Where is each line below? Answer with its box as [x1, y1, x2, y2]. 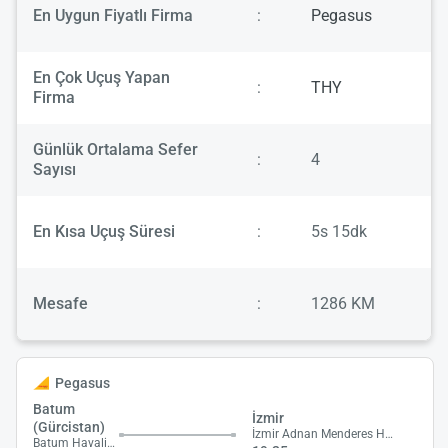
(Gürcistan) [33, 419, 105, 436]
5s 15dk [311, 222, 367, 242]
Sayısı [33, 160, 76, 180]
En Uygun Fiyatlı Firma [33, 6, 193, 26]
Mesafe [33, 294, 88, 314]
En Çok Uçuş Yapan [33, 68, 170, 88]
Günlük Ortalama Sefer [33, 140, 198, 160]
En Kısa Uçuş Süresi [33, 222, 175, 242]
